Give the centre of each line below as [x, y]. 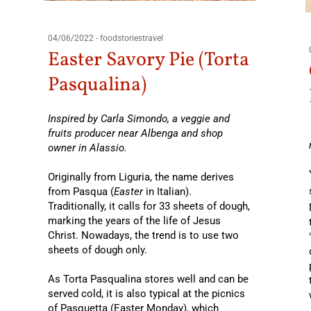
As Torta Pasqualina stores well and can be [148, 279]
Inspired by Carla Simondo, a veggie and [138, 119]
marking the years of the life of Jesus [134, 221]
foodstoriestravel [131, 39]
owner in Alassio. [87, 148]
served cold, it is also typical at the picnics [146, 294]
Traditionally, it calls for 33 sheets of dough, [149, 207]
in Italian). [167, 192]
